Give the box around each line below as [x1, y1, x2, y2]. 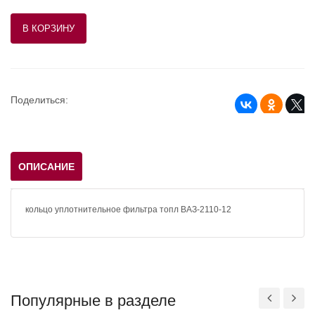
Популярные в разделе [11, 292, 176, 309]
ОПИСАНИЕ [18, 161, 75, 172]
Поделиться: [11, 94, 68, 105]
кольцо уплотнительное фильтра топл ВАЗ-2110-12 [25, 205, 231, 214]
